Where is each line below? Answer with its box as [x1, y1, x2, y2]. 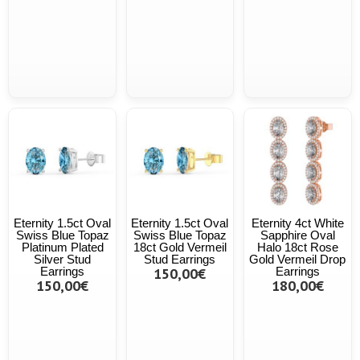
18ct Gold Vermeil [133, 239, 227, 254]
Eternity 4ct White [251, 215, 344, 230]
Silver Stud [34, 252, 92, 266]
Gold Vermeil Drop [249, 252, 346, 266]
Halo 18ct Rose [256, 239, 338, 254]
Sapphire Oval [260, 227, 335, 242]
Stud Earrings [144, 252, 216, 266]
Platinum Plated [21, 239, 104, 254]
